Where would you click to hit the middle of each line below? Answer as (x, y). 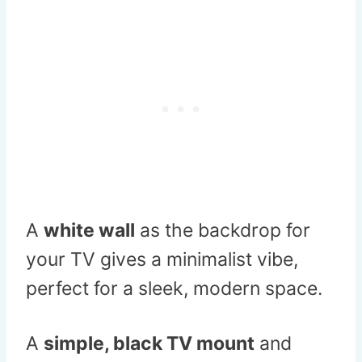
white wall (89, 231)
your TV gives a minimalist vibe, (162, 260)
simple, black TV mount (149, 344)
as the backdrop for (223, 231)
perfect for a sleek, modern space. (174, 289)
